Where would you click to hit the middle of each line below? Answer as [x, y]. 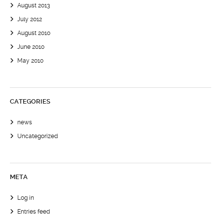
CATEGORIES [30, 101]
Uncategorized [37, 136]
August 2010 [34, 33]
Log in [26, 198]
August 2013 [34, 5]
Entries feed [34, 212]
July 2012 [30, 19]
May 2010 [30, 61]
